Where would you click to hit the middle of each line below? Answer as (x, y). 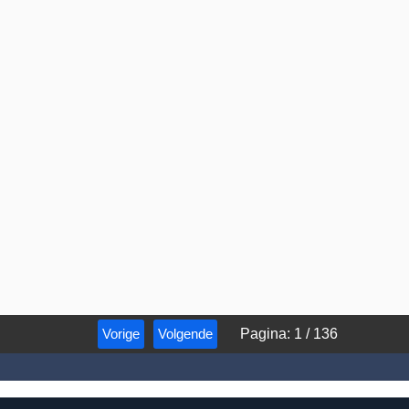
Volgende (185, 333)
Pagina (263, 333)
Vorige (121, 333)
